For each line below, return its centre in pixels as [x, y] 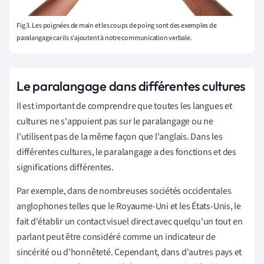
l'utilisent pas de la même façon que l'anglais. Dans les [120, 137]
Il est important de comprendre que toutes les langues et [124, 106]
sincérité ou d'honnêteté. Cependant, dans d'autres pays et [129, 253]
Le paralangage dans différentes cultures [131, 86]
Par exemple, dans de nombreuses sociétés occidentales [124, 191]
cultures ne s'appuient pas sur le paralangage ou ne [115, 122]
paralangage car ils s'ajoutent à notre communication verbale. [104, 38]
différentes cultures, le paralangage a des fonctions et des [127, 152]
